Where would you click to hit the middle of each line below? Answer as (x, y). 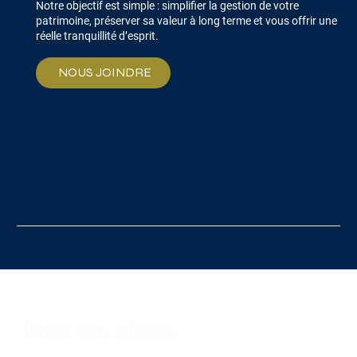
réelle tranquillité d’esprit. (97, 36)
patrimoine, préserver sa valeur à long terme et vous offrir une (186, 21)
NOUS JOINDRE (104, 73)
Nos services (99, 328)
